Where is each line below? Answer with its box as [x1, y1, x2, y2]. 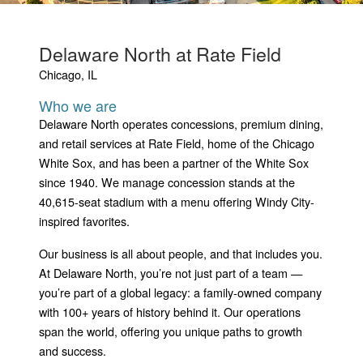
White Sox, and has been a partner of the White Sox [39, 153, 309, 171]
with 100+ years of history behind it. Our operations [39, 302, 301, 320]
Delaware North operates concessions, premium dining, [39, 114, 323, 132]
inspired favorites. [39, 211, 130, 229]
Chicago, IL [39, 65, 97, 83]
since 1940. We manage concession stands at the [39, 173, 295, 190]
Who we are [39, 94, 117, 116]
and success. [39, 341, 106, 359]
